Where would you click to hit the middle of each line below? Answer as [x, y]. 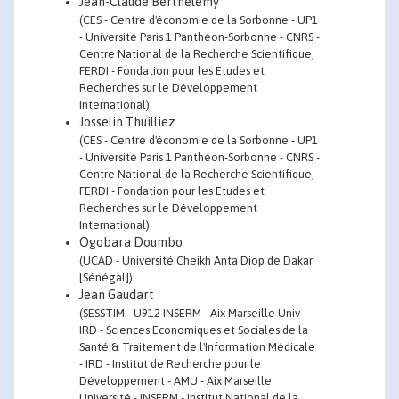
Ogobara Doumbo [131, 242]
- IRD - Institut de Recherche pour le [170, 364]
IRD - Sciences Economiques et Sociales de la [194, 330]
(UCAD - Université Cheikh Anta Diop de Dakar [196, 261]
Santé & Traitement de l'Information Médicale [197, 347]
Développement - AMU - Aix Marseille [175, 381]
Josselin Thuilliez [127, 122]
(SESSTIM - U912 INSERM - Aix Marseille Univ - [193, 313]
